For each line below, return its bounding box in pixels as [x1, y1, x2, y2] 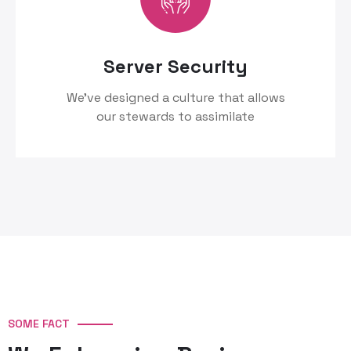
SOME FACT [8, 317, 70, 331]
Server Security [103, 54, 248, 79]
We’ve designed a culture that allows [66, 89, 285, 107]
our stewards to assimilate [96, 108, 255, 125]
